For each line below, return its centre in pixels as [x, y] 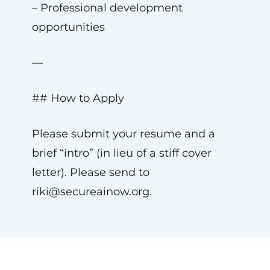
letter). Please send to [90, 172]
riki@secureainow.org [90, 192]
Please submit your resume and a [123, 134]
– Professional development [107, 8]
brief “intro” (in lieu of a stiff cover [121, 153]
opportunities [68, 27]
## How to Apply [78, 98]
